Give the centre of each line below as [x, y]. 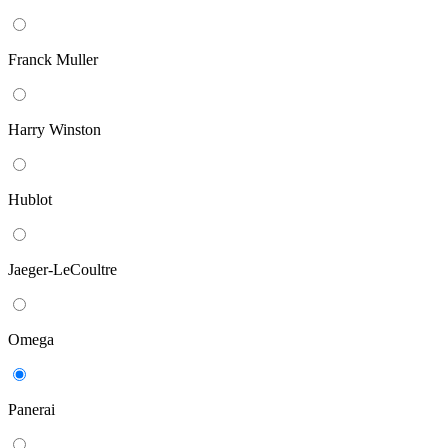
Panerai [31, 410]
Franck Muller [53, 60]
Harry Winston [54, 130]
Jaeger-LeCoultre [62, 270]
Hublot [30, 200]
